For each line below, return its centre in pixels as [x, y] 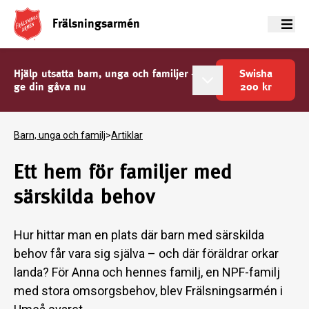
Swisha [256, 73]
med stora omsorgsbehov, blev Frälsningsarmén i [148, 291]
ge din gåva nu [50, 87]
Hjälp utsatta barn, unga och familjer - [104, 73]
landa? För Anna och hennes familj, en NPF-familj [147, 272]
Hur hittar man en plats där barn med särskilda [139, 235]
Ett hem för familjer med [123, 171]
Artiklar [127, 135]
